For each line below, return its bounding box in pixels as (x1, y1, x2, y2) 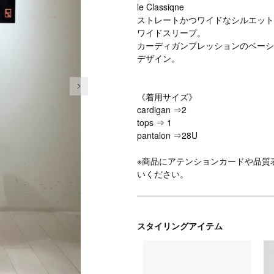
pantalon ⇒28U (137, 129, 198, 141)
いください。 (137, 168, 188, 180)
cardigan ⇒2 (137, 103, 187, 116)
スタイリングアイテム (137, 220, 223, 232)
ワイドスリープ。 (137, 26, 206, 39)
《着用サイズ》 (137, 91, 197, 103)
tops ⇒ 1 (137, 116, 172, 128)
